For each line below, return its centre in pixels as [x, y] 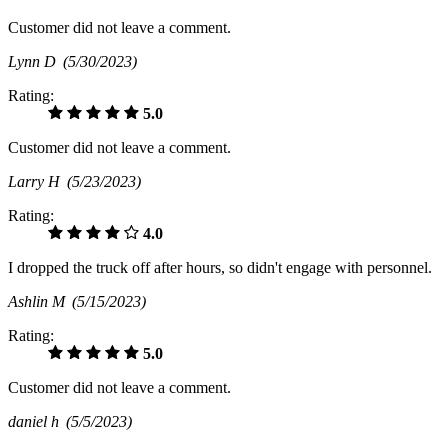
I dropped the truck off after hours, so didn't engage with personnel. [220, 267]
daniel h [37, 421]
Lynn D [35, 61]
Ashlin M [40, 301]
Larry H [37, 181]
